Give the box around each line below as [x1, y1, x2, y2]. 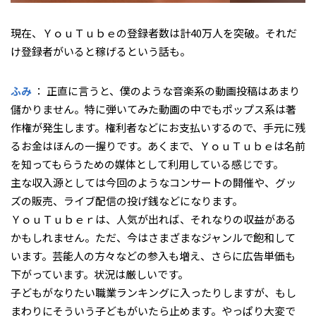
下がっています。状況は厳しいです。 [11, 266, 188, 281]
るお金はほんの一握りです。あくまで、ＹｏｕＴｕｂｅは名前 [11, 138, 305, 153]
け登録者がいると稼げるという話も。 [11, 43, 190, 59]
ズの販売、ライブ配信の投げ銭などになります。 [11, 193, 243, 208]
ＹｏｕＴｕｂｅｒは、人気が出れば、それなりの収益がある [11, 211, 296, 226]
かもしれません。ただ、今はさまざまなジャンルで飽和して [11, 229, 296, 245]
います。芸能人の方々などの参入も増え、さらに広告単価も [11, 248, 296, 263]
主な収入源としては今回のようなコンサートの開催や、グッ [11, 174, 296, 190]
